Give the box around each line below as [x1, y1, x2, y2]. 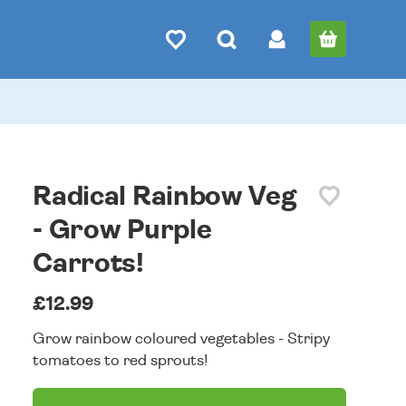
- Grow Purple [33, 217, 212, 244]
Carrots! [33, 250, 144, 277]
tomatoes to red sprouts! [33, 353, 208, 368]
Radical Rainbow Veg [33, 183, 296, 210]
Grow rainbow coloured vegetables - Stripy [33, 331, 331, 346]
